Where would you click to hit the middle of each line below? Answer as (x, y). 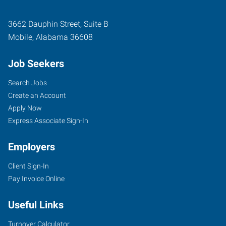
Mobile (20, 37)
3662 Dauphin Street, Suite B (58, 24)
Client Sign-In (29, 166)
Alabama (52, 37)
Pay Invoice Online (36, 178)
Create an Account (37, 95)
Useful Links (36, 205)
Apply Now (25, 108)
